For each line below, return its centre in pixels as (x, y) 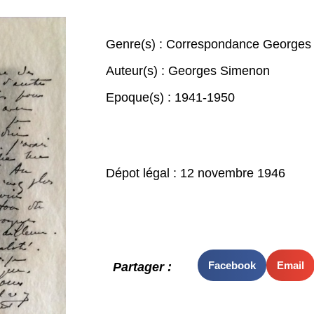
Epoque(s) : (140, 97)
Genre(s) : (136, 44)
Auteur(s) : (137, 71)
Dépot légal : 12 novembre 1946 (195, 173)
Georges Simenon (219, 71)
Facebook (232, 265)
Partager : (142, 267)
